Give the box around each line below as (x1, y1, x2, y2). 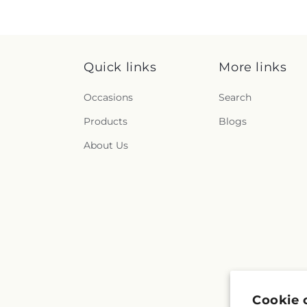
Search (219, 91, 252, 104)
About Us (84, 139, 128, 152)
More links (219, 60, 287, 75)
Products (84, 115, 127, 128)
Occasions (84, 91, 133, 104)
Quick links (84, 60, 157, 75)
